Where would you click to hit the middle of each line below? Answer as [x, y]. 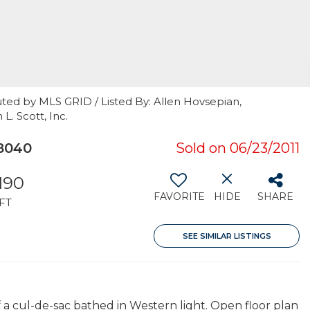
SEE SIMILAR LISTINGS [227, 236]
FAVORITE [179, 197]
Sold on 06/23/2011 [238, 148]
